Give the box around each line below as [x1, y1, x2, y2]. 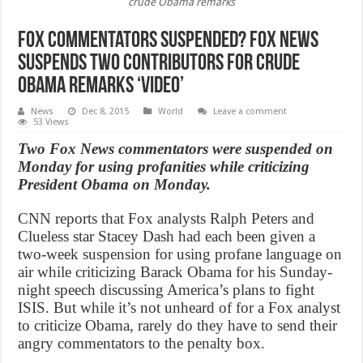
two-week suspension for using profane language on [18, 246, 343, 263]
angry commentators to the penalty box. [18, 335, 266, 352]
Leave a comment [213, 106, 288, 117]
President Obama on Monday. [18, 176, 211, 194]
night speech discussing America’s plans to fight [18, 281, 315, 299]
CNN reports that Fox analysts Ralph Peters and [18, 210, 315, 228]
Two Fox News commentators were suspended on [18, 140, 334, 158]
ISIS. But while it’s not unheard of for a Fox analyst [18, 299, 341, 317]
